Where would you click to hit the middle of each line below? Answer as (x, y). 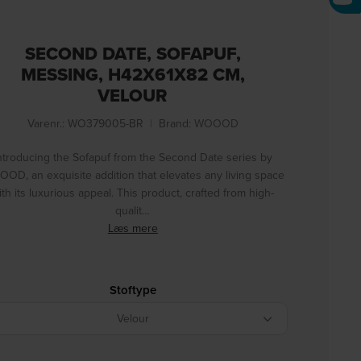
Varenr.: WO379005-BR (85, 123)
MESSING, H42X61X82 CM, (133, 74)
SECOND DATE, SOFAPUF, (133, 53)
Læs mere (133, 228)
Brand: (176, 123)
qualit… (133, 210)
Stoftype (133, 290)
